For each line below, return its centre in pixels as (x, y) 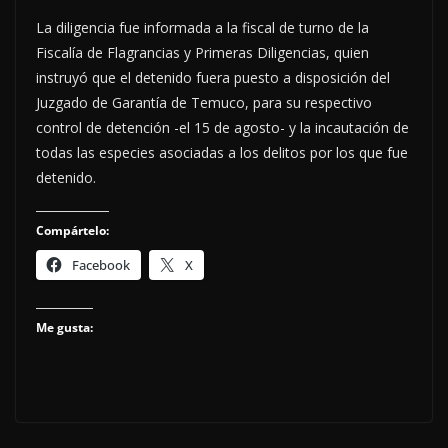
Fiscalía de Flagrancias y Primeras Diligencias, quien (202, 52)
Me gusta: (64, 327)
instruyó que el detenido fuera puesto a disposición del (213, 77)
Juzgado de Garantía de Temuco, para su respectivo (204, 102)
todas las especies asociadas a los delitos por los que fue (222, 152)
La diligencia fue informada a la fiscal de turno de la (202, 27)
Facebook (101, 264)
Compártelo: (72, 230)
